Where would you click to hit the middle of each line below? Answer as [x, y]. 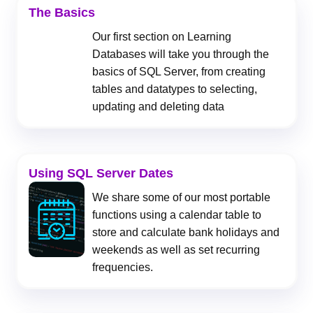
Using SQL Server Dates [101, 174]
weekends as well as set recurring [176, 250]
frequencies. [123, 268]
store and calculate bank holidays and [186, 233]
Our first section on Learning [162, 37]
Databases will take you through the [181, 54]
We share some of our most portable [182, 198]
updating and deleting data [159, 107]
